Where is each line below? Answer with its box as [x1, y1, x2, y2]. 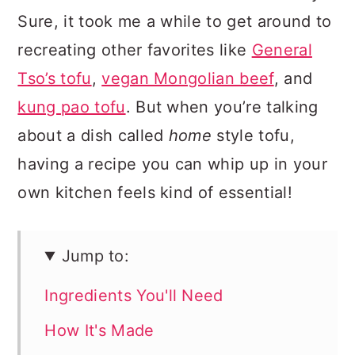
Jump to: [61, 246, 130, 265]
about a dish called [17, 126, 169, 145]
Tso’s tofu [17, 69, 92, 88]
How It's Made [44, 321, 155, 340]
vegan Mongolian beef [101, 69, 274, 88]
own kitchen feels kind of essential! [17, 183, 292, 202]
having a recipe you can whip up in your [17, 155, 327, 174]
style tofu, [212, 126, 295, 145]
